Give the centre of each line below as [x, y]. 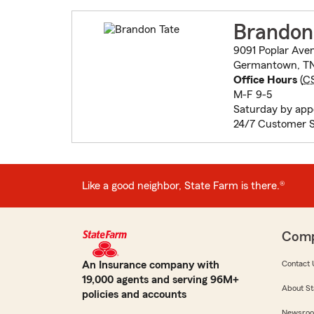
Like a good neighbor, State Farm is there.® [184, 185]
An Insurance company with [151, 265]
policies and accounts [134, 295]
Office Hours [265, 80]
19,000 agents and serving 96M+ [161, 280]
